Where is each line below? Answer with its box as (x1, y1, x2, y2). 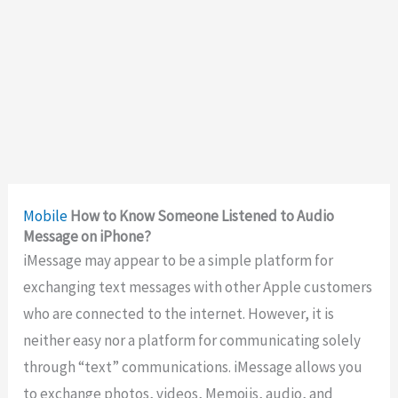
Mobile (23, 206, 68, 227)
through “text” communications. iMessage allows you (23, 357, 363, 378)
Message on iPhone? (23, 227, 152, 247)
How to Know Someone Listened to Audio (70, 206, 335, 227)
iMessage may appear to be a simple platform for (23, 251, 334, 271)
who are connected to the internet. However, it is (23, 304, 335, 324)
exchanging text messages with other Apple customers (23, 277, 373, 298)
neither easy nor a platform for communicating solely (23, 330, 362, 351)
